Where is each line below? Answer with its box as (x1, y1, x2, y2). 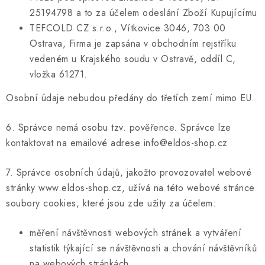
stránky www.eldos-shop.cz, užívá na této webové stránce (6, 180, 255, 195)
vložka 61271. (30, 67, 88, 81)
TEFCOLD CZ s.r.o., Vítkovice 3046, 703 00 (30, 21, 226, 35)
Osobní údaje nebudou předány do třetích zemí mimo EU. (6, 91, 255, 105)
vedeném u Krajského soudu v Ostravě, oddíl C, (30, 51, 236, 66)
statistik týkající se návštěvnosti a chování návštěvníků (30, 241, 257, 255)
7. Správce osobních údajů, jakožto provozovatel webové (6, 165, 251, 179)
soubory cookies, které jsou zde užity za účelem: (6, 196, 216, 210)
